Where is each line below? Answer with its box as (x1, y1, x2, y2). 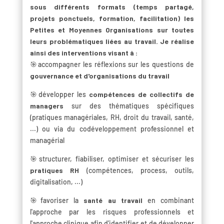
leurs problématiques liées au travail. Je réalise (29, 36, 194, 45)
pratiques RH (29, 165, 79, 174)
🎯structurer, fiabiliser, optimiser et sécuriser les (29, 154, 194, 163)
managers (29, 101, 71, 110)
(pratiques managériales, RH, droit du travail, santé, (29, 112, 194, 121)
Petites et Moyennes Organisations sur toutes (29, 25, 194, 34)
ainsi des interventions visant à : (29, 48, 137, 57)
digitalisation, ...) (29, 177, 82, 186)
